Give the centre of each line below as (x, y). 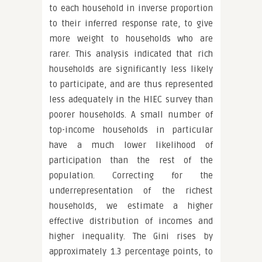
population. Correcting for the (131, 175)
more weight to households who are (131, 39)
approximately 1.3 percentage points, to (131, 251)
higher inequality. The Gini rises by (131, 236)
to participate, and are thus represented (131, 84)
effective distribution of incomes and (131, 221)
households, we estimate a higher (131, 206)
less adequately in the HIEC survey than (131, 99)
